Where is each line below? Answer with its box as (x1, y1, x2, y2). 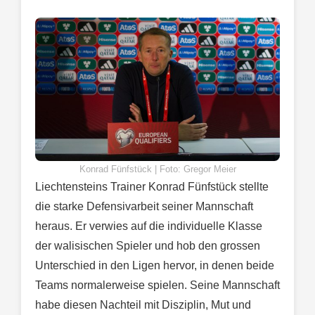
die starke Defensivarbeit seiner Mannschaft (35, 200, 253, 212)
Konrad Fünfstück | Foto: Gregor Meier (79, 163, 236, 174)
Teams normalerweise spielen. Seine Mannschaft (35, 278, 280, 291)
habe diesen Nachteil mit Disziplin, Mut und (35, 298, 251, 311)
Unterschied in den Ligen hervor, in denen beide (35, 259, 274, 271)
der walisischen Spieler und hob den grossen (35, 239, 260, 252)
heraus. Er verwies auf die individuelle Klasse (35, 219, 262, 232)
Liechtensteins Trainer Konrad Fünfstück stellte (35, 180, 269, 193)
